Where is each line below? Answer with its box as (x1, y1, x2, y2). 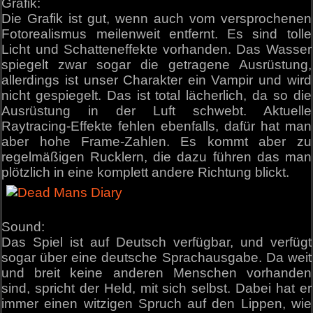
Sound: (1, 219, 45, 234)
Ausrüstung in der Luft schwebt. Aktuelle (1, 103, 312, 119)
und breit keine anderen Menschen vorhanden (1, 265, 312, 280)
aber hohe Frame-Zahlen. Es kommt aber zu (1, 134, 312, 150)
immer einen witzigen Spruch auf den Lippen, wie (1, 296, 312, 311)
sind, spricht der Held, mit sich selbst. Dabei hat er (1, 280, 312, 296)
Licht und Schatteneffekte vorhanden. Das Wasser (1, 42, 312, 57)
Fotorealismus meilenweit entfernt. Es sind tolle (1, 27, 312, 42)
